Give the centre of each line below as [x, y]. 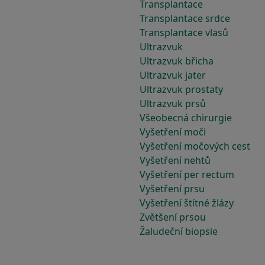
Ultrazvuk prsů [173, 104]
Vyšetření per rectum [187, 174]
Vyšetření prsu [172, 189]
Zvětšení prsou [173, 217]
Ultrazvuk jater [173, 75]
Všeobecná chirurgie [186, 118]
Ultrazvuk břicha [177, 61]
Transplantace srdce [185, 18]
